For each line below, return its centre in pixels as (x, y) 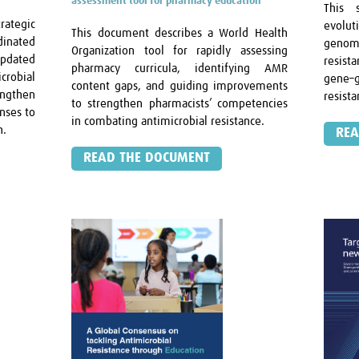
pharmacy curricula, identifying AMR (179, 68)
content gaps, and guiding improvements (179, 86)
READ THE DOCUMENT (147, 158)
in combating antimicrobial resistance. (168, 121)
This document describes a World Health (179, 33)
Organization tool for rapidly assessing (179, 50)
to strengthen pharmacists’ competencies (179, 103)
